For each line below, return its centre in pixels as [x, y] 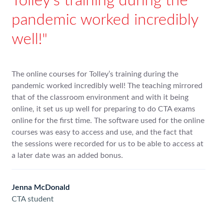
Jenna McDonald [41, 187]
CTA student [33, 199]
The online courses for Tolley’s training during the [95, 74]
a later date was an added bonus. [67, 156]
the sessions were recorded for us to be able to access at [108, 144]
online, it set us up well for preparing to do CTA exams [103, 109]
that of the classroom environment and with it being [100, 98]
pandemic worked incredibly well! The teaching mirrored [107, 86]
